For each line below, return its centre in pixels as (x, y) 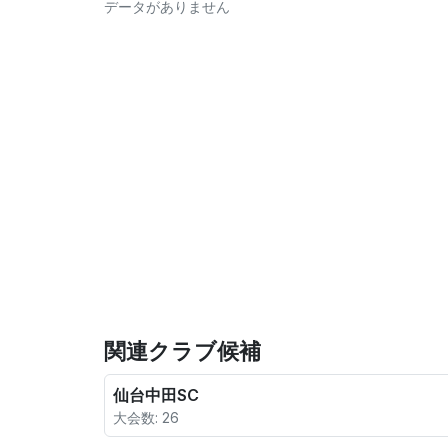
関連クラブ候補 (182, 351)
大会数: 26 (146, 417)
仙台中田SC (156, 395)
